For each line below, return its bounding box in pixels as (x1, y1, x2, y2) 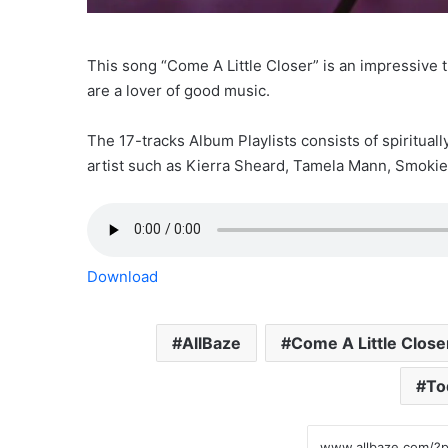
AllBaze (181, 332, 241, 353)
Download (87, 266, 158, 286)
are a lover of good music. (87, 80, 270, 100)
